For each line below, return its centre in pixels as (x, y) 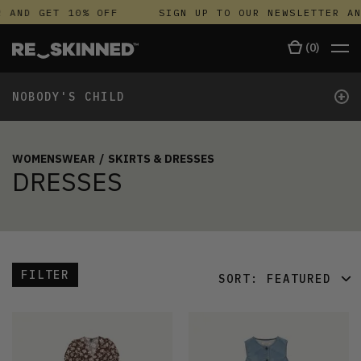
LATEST (239, 351)
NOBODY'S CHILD (68, 96)
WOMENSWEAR (54, 158)
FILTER (45, 274)
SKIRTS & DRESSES (161, 158)
